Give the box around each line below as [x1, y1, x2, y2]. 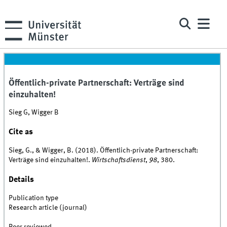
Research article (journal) [9, 204, 88, 212]
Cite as [9, 127, 33, 136]
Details [9, 175, 34, 184]
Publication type [9, 195, 59, 202]
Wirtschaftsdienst [92, 157, 146, 164]
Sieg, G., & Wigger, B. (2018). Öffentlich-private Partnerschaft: [9, 147, 199, 155]
